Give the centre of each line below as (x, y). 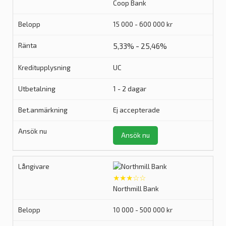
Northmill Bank (136, 189)
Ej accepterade (136, 110)
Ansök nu (135, 135)
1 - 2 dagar (130, 89)
